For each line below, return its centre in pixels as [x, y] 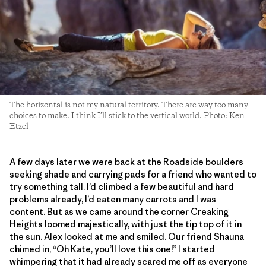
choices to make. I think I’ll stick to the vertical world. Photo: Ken [127, 115]
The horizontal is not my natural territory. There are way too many [129, 105]
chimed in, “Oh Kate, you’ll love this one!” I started [112, 249]
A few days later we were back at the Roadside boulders [126, 161]
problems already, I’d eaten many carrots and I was [113, 199]
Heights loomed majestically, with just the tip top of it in [126, 224]
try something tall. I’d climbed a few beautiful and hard [122, 186]
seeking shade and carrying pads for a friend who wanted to [133, 174]
